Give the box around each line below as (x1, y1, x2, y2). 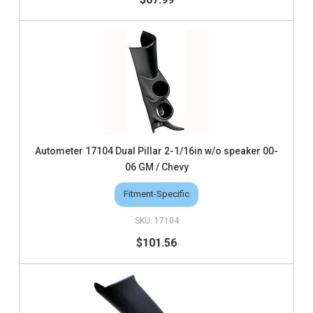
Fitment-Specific (124, 189, 189, 200)
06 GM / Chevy (124, 161, 189, 173)
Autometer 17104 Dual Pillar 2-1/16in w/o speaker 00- (35, 145, 278, 156)
